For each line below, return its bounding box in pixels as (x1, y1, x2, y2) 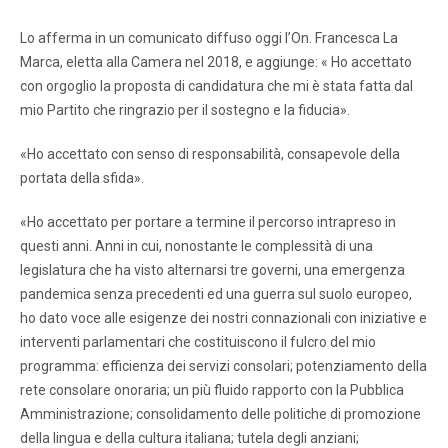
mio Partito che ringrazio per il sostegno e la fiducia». (20, 101, 350, 118)
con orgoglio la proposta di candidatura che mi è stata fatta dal (20, 77, 413, 94)
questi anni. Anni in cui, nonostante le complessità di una (20, 237, 373, 254)
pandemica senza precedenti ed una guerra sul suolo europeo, (20, 285, 412, 302)
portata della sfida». (20, 169, 144, 186)
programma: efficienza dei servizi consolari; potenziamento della (20, 357, 427, 374)
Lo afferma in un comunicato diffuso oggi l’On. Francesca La (20, 29, 398, 46)
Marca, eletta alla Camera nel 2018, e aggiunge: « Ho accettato (20, 53, 412, 70)
